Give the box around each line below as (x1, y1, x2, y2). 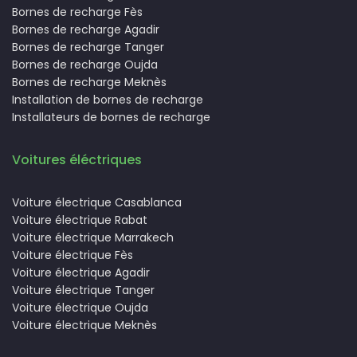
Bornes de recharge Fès (12, 3, 143, 20)
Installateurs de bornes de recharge (12, 108, 210, 125)
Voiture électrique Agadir (12, 264, 150, 280)
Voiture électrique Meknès (12, 316, 157, 333)
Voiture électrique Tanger (12, 281, 155, 298)
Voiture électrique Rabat (12, 211, 147, 228)
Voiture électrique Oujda (12, 299, 148, 316)
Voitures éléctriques (12, 150, 142, 169)
